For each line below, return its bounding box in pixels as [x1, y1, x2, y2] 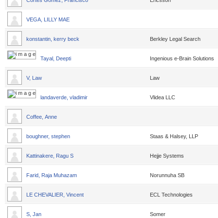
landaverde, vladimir [40, 94, 89, 100]
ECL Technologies [150, 192, 193, 198]
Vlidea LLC [150, 94, 175, 100]
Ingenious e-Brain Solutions [150, 55, 214, 61]
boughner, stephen [26, 133, 72, 139]
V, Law [26, 75, 43, 81]
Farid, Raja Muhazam [26, 172, 77, 178]
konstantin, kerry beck [26, 36, 79, 42]
